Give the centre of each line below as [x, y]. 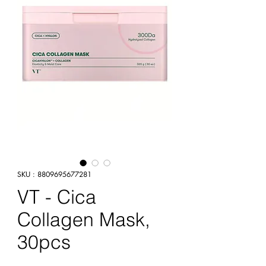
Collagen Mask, [84, 220]
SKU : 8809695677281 [54, 175]
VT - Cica [57, 197]
